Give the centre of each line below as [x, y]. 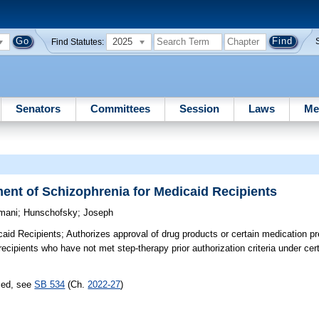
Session [199, 108]
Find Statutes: [78, 42]
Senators [38, 108]
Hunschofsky [51, 213]
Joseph [99, 213]
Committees [120, 108]
